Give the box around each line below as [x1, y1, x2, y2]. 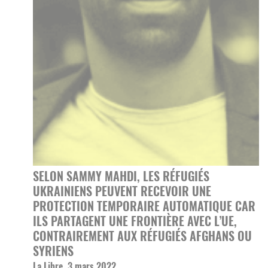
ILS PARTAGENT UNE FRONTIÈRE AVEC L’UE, [33, 212, 237, 230]
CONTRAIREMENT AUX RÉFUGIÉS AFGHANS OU [33, 227, 252, 245]
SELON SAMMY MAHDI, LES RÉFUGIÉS [33, 167, 209, 185]
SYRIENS [33, 242, 74, 260]
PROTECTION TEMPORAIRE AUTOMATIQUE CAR [33, 197, 255, 215]
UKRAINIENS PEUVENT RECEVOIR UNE [33, 182, 211, 200]
